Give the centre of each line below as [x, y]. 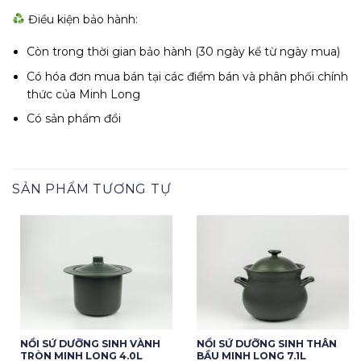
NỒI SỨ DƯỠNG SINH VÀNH [90, 344]
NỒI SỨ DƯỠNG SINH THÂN [266, 344]
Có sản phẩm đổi [74, 119]
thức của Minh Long [84, 94]
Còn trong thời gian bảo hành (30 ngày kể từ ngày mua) [184, 52]
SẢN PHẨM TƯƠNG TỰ [92, 189]
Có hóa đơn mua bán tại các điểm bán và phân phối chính [188, 76]
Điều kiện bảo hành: [81, 20]
